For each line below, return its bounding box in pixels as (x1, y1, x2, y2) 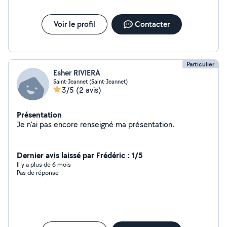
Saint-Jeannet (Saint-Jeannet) (53, 78, 128, 85)
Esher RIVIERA (53, 67, 100, 78)
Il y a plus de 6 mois (17, 160, 71, 169)
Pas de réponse (17, 168, 59, 177)
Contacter (134, 19, 170, 29)
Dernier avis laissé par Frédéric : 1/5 (17, 149, 143, 161)
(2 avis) (76, 85, 101, 95)
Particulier (186, 60, 214, 68)
